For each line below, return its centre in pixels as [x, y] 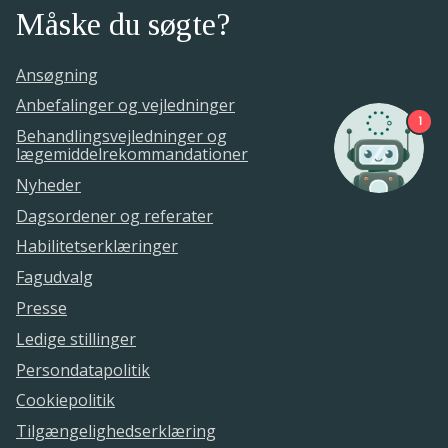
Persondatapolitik [83, 369]
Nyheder [48, 184]
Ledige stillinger [76, 338]
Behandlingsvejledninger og [121, 136]
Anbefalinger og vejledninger [125, 105]
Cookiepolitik [65, 400]
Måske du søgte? [123, 24]
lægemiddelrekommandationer [132, 154]
